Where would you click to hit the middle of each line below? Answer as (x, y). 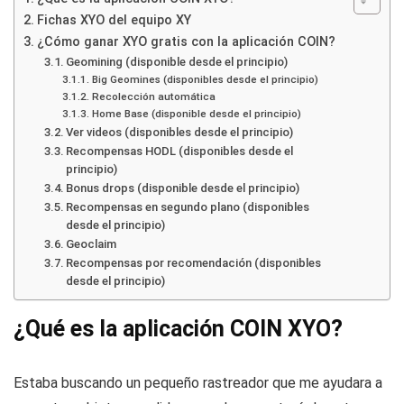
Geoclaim (92, 243)
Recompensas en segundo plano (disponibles (188, 207)
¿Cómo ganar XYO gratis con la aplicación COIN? (186, 41)
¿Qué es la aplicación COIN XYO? (178, 328)
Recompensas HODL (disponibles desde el (180, 151)
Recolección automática (153, 96)
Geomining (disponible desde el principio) (177, 61)
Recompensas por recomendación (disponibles (194, 262)
